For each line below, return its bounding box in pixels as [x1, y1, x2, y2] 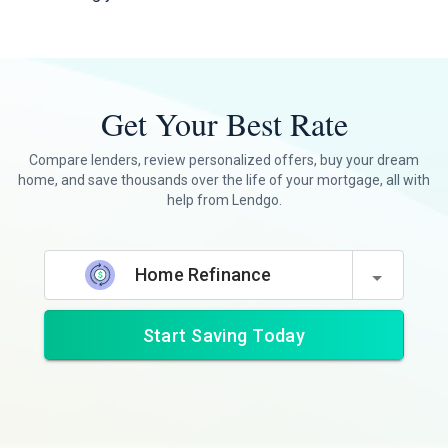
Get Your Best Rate [100, 102, 348, 145]
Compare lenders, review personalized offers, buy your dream [29, 152, 419, 168]
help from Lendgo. [166, 192, 282, 208]
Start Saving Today [142, 324, 306, 346]
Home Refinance [135, 264, 272, 285]
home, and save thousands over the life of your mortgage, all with [18, 172, 430, 188]
